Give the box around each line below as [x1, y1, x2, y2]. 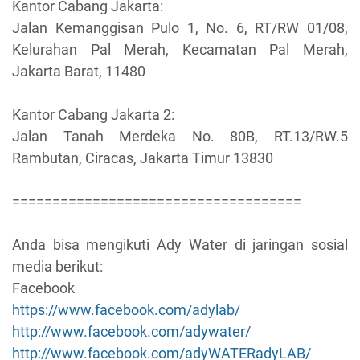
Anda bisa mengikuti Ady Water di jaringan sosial [12, 235, 348, 253]
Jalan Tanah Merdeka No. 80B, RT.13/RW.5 [12, 127, 348, 145]
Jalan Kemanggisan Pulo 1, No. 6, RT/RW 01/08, [12, 18, 348, 36]
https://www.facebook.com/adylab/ [12, 301, 240, 318]
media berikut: [12, 257, 103, 275]
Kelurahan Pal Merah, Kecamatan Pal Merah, [12, 40, 348, 58]
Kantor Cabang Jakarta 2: [12, 105, 174, 123]
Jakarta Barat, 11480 [12, 62, 145, 80]
